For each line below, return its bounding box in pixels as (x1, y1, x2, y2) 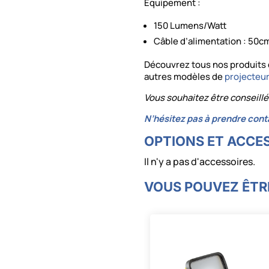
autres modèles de (144, 70, 225, 83)
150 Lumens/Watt (154, 19, 227, 32)
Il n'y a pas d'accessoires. (144, 155, 256, 169)
